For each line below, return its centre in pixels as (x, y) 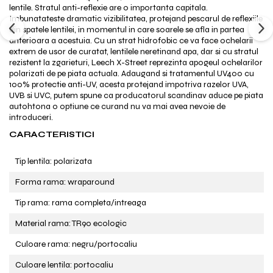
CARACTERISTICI (53, 134)
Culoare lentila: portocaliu (64, 265)
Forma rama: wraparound (65, 182)
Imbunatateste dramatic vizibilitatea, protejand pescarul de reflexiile (136, 19)
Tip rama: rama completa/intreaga (81, 203)
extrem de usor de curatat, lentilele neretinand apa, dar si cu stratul (134, 51)
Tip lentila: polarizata (54, 161)
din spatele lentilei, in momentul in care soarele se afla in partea (127, 30)
